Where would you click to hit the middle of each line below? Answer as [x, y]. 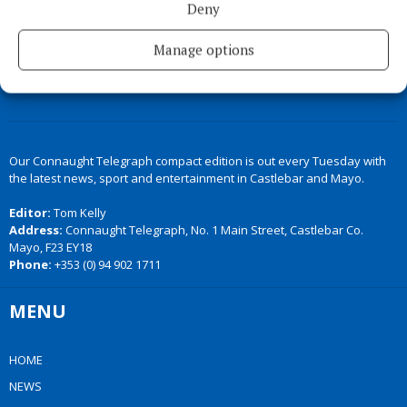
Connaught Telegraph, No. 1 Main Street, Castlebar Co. [213, 230]
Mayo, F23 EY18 [50, 248]
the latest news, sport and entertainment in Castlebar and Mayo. [187, 179]
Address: [36, 230]
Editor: [31, 213]
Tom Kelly [80, 213]
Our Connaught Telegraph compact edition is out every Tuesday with [198, 161]
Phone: [32, 265]
